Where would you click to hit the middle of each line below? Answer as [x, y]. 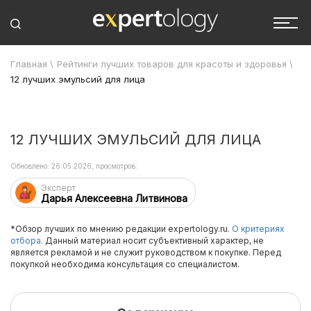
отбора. [27, 241]
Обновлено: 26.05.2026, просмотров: [74, 166]
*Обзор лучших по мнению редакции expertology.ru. [121, 229]
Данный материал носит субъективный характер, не [153, 241]
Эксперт [58, 188]
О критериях [258, 229]
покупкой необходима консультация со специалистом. [125, 264]
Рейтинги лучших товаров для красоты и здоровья [172, 64]
